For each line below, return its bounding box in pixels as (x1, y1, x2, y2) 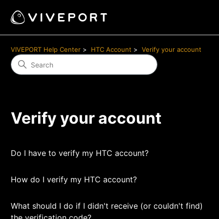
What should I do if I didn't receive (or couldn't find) (11, 201, 203, 211)
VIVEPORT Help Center (11, 45, 81, 53)
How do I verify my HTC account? (11, 175, 137, 184)
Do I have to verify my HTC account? (11, 148, 149, 158)
